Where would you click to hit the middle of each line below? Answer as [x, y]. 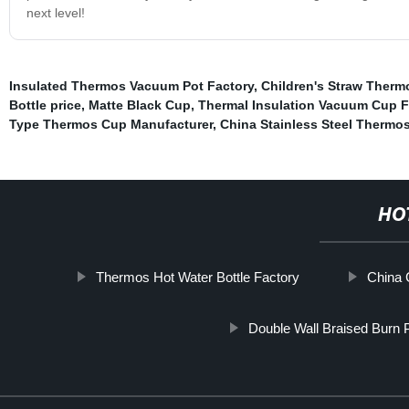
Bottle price [45, 105]
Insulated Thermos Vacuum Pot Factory [131, 85]
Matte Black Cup [139, 105]
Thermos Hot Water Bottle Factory [198, 277]
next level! [55, 12]
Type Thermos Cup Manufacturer [110, 124]
